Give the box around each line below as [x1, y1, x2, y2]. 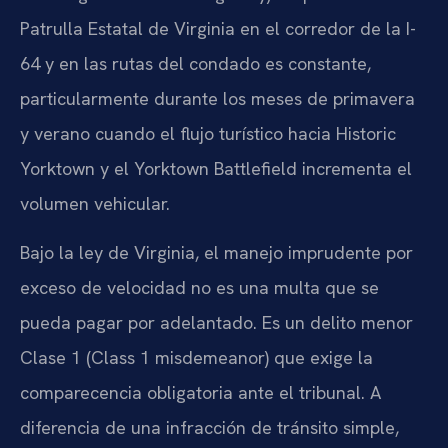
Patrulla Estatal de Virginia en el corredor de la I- [20, 16, 416, 40]
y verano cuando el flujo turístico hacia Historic [20, 121, 396, 145]
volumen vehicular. [20, 191, 170, 215]
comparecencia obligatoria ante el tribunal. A [20, 380, 381, 404]
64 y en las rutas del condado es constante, [20, 51, 371, 75]
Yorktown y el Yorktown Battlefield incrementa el [20, 156, 412, 180]
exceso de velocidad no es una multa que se [20, 275, 379, 299]
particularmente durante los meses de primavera [20, 86, 415, 110]
